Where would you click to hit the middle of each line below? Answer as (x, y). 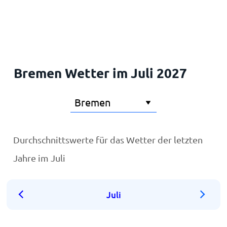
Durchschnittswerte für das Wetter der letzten (108, 140)
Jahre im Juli (40, 158)
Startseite (30, 16)
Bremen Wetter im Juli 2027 (100, 73)
